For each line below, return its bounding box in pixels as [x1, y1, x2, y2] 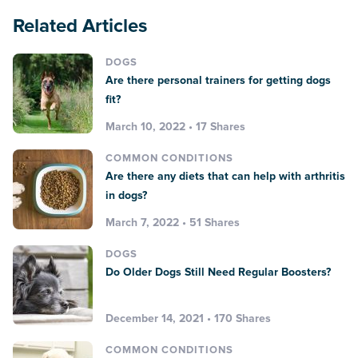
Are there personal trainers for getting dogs [105, 73, 331, 87]
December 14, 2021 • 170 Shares [105, 311, 271, 325]
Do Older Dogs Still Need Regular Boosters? [105, 265, 331, 279]
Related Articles [24, 14, 147, 38]
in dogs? [105, 188, 147, 202]
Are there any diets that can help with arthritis [105, 169, 345, 183]
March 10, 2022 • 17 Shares [105, 119, 245, 133]
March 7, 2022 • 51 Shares [105, 215, 240, 229]
